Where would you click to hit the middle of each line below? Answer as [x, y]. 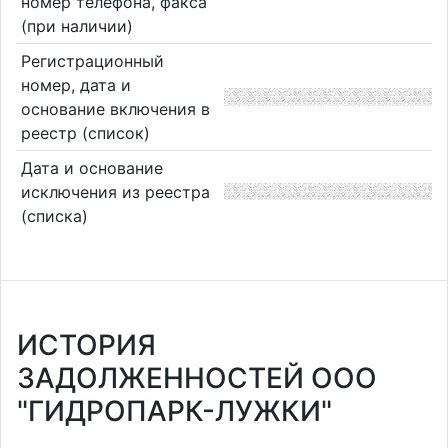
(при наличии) [76, 26]
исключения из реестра [115, 191]
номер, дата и [75, 84]
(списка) [54, 215]
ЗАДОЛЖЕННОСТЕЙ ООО [197, 378]
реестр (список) [85, 132]
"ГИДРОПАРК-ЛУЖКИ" [174, 411]
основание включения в [115, 108]
